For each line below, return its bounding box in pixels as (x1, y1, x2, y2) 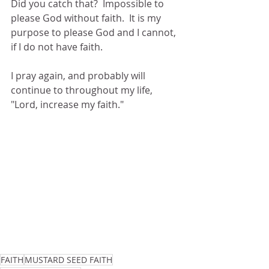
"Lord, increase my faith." (11, 97, 124, 111)
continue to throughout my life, (11, 83, 155, 97)
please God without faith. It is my (11, 11, 163, 25)
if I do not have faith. (11, 40, 103, 53)
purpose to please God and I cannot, (11, 25, 178, 39)
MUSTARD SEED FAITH (25, 253, 112, 265)
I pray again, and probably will (11, 68, 148, 82)
